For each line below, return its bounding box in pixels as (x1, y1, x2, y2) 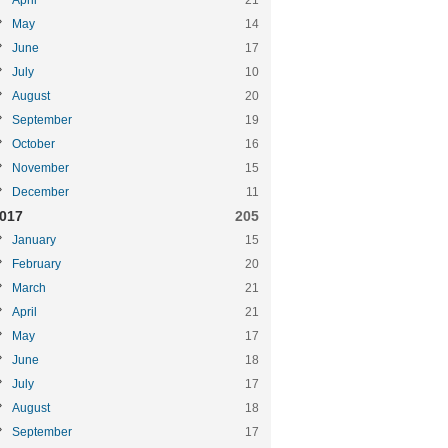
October (12, 137, 55, 151)
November (12, 161, 69, 175)
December (12, 185, 69, 199)
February (12, 257, 61, 271)
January (12, 233, 56, 247)
